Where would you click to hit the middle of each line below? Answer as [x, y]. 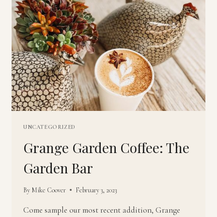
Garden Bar [58, 168]
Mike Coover [49, 190]
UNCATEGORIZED [49, 127]
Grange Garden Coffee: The [106, 148]
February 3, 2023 [96, 190]
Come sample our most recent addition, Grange [102, 210]
